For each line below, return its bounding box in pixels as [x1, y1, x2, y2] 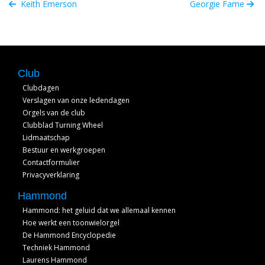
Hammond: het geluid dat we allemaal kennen [22, 205, 176, 215]
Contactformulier [22, 157, 80, 167]
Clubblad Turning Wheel [22, 120, 103, 130]
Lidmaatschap [22, 132, 70, 143]
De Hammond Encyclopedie [22, 230, 116, 240]
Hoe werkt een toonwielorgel [22, 218, 119, 228]
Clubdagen [22, 83, 59, 93]
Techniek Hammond [22, 243, 90, 253]
